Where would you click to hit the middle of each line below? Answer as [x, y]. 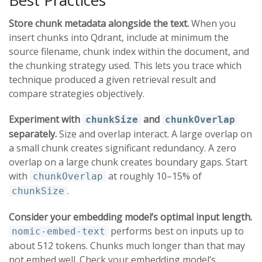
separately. [33, 134]
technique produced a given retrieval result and [112, 79]
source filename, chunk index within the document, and [129, 51]
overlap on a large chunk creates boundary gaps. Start [128, 162]
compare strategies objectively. [77, 93]
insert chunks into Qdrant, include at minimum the [119, 37]
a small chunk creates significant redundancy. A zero [123, 148]
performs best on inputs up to [176, 231]
